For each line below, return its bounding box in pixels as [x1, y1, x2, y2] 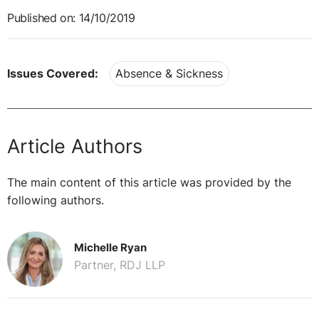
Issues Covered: [7, 66, 98, 80]
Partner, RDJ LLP [73, 258, 165, 273]
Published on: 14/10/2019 [7, 11, 135, 25]
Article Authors [7, 134, 142, 158]
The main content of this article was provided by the [7, 175, 291, 189]
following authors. [7, 193, 104, 207]
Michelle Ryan [73, 241, 147, 255]
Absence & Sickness [115, 66, 224, 80]
